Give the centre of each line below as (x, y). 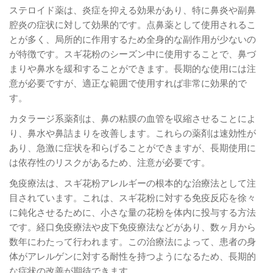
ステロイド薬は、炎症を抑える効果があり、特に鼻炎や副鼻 (133, 9)
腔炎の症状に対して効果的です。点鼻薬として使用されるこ (133, 24)
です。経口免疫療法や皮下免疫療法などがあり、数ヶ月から (133, 226)
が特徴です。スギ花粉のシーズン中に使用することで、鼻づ (133, 53)
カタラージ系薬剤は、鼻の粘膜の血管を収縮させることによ (133, 118)
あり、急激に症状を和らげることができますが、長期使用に (133, 147)
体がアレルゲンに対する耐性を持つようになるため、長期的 (133, 256)
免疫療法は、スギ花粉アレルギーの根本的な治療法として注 (133, 183)
